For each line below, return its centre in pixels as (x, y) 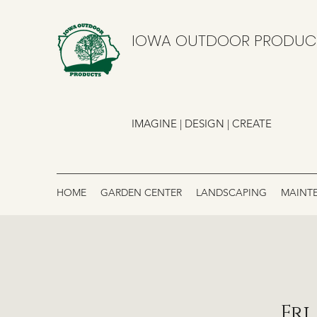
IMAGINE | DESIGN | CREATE (202, 123)
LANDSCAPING (231, 192)
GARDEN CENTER (141, 192)
